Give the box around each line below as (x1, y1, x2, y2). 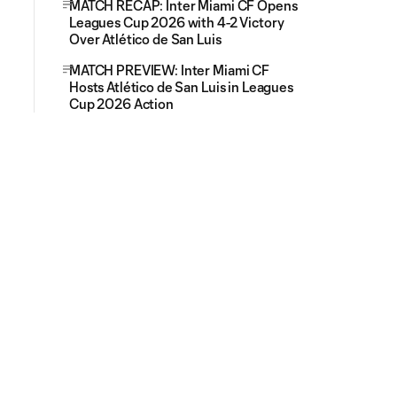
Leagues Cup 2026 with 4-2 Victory (69, 14, 284, 30)
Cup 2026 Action (69, 96, 174, 112)
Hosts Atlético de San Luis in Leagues (69, 79, 293, 95)
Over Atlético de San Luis (69, 31, 222, 47)
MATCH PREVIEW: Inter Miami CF (69, 62, 269, 78)
